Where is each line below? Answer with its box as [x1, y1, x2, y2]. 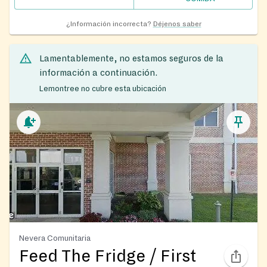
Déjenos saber [153, 20, 201, 28]
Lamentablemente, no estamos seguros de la [39, 53, 223, 63]
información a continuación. [39, 67, 157, 77]
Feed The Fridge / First [19, 247, 197, 266]
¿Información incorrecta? [66, 20, 151, 28]
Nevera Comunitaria [19, 234, 91, 243]
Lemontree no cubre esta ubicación [39, 85, 166, 94]
